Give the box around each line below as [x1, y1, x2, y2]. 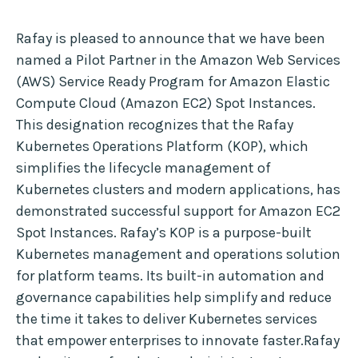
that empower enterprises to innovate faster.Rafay [16, 332, 340, 350]
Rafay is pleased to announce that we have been [16, 30, 325, 48]
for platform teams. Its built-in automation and [16, 267, 324, 285]
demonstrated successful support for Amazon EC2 [16, 202, 340, 221]
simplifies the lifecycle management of [16, 159, 271, 177]
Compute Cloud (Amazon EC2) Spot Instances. [16, 94, 316, 113]
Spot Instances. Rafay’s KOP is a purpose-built [16, 224, 312, 242]
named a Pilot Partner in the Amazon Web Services [16, 51, 340, 70]
